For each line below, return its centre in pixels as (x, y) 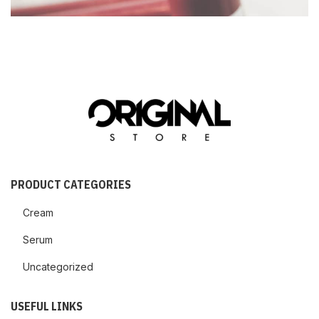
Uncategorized (58, 266)
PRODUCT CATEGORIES (71, 184)
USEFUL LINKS (47, 306)
